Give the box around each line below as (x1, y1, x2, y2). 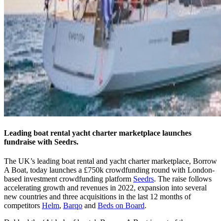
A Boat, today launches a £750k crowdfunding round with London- (4, 166, 215, 175)
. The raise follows (154, 175, 212, 184)
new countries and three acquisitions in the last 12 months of (4, 192, 191, 201)
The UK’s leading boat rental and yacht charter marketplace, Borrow (4, 157, 217, 166)
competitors (4, 201, 42, 210)
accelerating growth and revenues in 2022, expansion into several (4, 184, 207, 192)
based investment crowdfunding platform (4, 175, 133, 184)
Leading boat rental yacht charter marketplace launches (4, 129, 191, 138)
